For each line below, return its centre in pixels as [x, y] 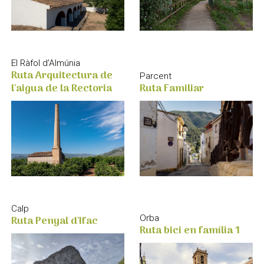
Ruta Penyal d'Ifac [54, 221]
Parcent [156, 76]
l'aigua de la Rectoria [61, 88]
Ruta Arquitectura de [62, 75]
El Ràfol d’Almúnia [45, 63]
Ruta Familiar [172, 88]
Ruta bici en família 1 [190, 230]
